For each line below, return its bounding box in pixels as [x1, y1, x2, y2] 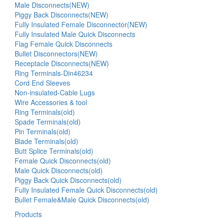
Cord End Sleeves [15, 78, 70, 88]
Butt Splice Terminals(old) [15, 146, 93, 156]
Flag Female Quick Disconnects [15, 39, 112, 49]
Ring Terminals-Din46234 [15, 68, 93, 78]
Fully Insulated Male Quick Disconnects [15, 29, 135, 39]
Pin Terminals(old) [15, 127, 71, 136]
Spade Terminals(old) [15, 117, 81, 127]
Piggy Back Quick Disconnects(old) [15, 175, 122, 185]
